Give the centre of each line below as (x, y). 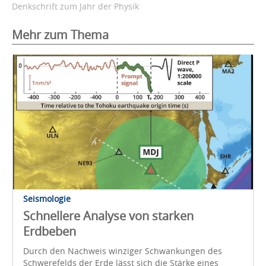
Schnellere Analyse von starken (108, 216)
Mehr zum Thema (60, 34)
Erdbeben (50, 231)
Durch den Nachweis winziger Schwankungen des (123, 251)
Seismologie (47, 198)
